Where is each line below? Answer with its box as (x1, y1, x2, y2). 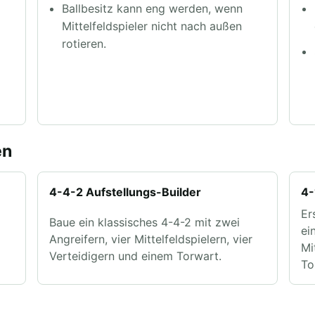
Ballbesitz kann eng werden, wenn (62, 1, 243, 16)
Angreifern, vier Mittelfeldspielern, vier (49, 232, 252, 247)
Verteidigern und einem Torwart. (49, 249, 221, 264)
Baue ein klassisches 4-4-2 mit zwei (49, 215, 240, 230)
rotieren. (62, 37, 107, 51)
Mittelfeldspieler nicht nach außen (62, 19, 243, 34)
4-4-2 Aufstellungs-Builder (49, 184, 201, 199)
